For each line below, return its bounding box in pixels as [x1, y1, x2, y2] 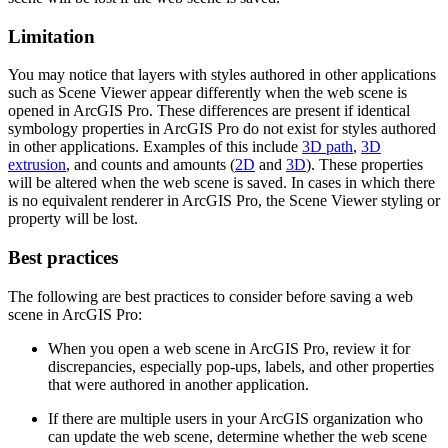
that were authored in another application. [48, 375, 309, 393]
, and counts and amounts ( [66, 156, 235, 174]
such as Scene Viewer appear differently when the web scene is [8, 84, 407, 102]
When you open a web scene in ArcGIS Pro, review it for [48, 339, 410, 357]
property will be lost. [8, 210, 138, 228]
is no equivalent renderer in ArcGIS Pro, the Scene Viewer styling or [8, 192, 440, 210]
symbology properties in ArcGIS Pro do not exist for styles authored [8, 120, 436, 138]
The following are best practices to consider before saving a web [8, 287, 413, 305]
